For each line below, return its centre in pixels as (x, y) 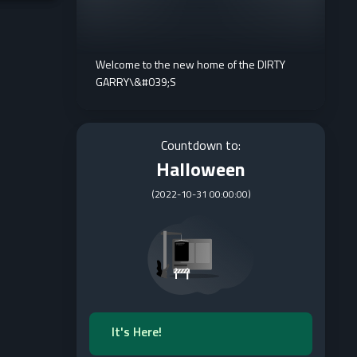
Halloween (201, 169)
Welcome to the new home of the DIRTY (190, 64)
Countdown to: (201, 145)
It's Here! (137, 331)
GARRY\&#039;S (136, 82)
